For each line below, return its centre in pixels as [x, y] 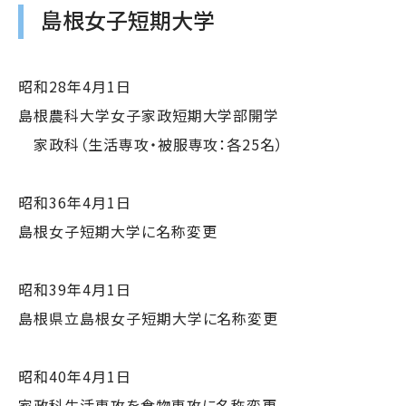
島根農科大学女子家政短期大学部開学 [149, 115]
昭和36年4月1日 [75, 202]
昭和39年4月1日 [75, 289]
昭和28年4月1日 [75, 86]
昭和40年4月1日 [75, 376]
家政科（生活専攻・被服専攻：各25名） [151, 144]
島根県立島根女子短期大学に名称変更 [149, 318]
